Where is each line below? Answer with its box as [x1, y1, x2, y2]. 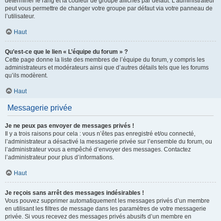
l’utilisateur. [5, 13, 35, 20]
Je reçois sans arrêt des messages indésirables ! [5, 189, 144, 196]
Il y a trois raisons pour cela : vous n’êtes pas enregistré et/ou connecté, [5, 130, 195, 137]
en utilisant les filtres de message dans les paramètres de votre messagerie [5, 205, 206, 212]
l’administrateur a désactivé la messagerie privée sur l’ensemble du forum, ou [5, 138, 212, 145]
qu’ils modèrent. [5, 72, 48, 79]
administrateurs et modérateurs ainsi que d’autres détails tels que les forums [5, 64, 209, 71]
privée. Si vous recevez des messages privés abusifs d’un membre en [5, 213, 191, 220]
